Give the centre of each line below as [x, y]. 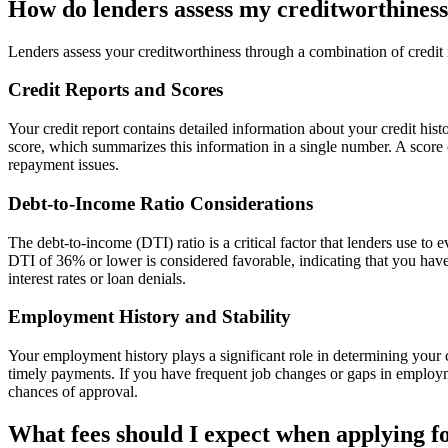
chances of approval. [73, 391]
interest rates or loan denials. [97, 278]
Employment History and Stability [149, 317]
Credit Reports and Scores [115, 90]
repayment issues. [63, 165]
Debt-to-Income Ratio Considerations [160, 203]
